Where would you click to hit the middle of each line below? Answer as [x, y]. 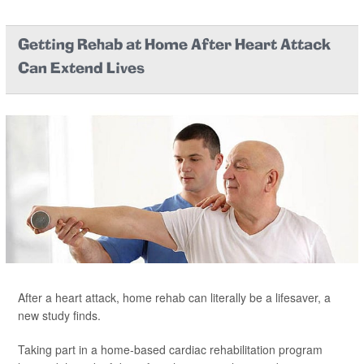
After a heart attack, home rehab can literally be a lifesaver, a [174, 297]
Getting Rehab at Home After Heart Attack [174, 45]
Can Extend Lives [81, 69]
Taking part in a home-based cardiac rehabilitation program [170, 349]
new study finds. [59, 315]
